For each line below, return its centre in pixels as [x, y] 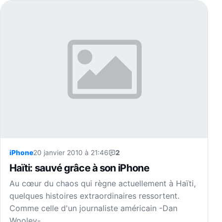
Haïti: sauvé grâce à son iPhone [79, 168]
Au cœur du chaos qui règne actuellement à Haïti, [103, 184]
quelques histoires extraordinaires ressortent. [94, 196]
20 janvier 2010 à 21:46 [71, 153]
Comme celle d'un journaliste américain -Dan [93, 208]
